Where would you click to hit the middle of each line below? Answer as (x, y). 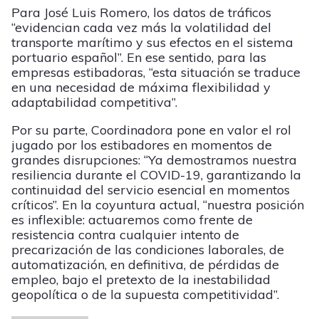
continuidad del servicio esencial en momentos (151, 190)
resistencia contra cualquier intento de (125, 235)
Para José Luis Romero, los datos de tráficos (141, 13)
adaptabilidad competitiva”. (94, 103)
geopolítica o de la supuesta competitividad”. (145, 295)
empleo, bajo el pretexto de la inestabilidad (141, 280)
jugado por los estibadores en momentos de (142, 145)
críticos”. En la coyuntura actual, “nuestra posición (158, 205)
